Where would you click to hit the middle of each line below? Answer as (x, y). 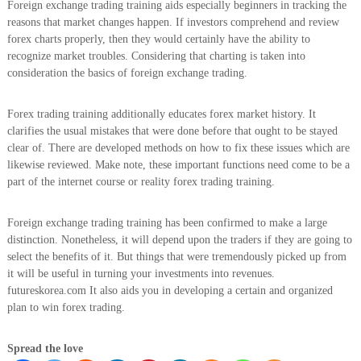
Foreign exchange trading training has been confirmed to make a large (167, 223)
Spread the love (45, 349)
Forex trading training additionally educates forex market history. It (161, 114)
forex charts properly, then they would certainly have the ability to (158, 39)
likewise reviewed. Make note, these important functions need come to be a (178, 165)
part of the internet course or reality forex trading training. (141, 182)
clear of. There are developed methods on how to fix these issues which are (178, 148)
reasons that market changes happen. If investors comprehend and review (173, 23)
